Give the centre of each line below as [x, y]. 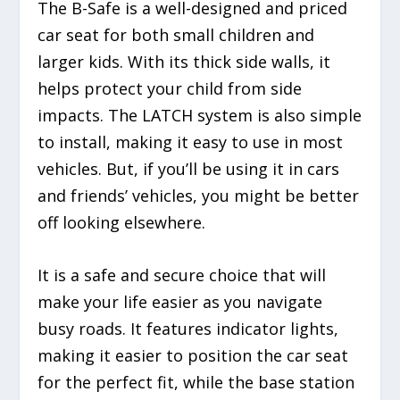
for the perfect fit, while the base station [196, 382]
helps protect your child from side [170, 88]
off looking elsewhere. [122, 222]
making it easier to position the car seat [193, 355]
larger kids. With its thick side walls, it [184, 61]
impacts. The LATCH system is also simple [200, 115]
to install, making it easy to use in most [191, 142]
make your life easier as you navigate [180, 301]
